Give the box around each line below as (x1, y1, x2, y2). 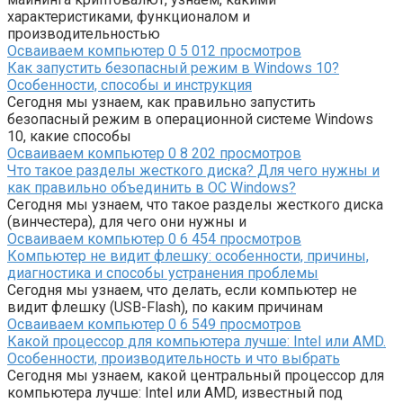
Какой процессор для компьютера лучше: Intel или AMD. (7, 333, 386, 351)
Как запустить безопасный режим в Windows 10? (7, 59, 339, 77)
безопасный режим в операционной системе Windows (7, 111, 373, 129)
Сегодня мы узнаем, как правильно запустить (7, 94, 316, 112)
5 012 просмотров (176, 42, 301, 60)
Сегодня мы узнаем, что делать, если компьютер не (7, 282, 357, 300)
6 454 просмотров (176, 230, 301, 248)
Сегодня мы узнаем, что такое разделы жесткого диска (7, 196, 383, 214)
